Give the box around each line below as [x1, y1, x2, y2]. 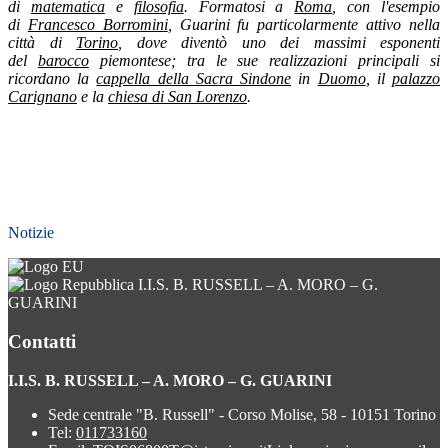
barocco [37, 52, 89, 70]
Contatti [8, 330, 76, 352]
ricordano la [8, 70, 97, 88]
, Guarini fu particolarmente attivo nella [167, 16, 441, 34]
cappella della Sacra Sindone [96, 70, 292, 88]
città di [8, 34, 76, 52]
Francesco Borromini [27, 16, 168, 34]
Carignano [8, 88, 77, 106]
